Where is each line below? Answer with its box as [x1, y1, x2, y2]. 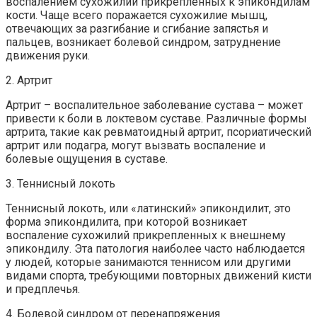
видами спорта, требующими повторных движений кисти [6, 268, 311, 282]
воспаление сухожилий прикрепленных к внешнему [6, 228, 286, 242]
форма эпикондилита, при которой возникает [6, 214, 247, 229]
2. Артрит [6, 73, 52, 87]
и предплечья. [6, 282, 80, 296]
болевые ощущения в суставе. [6, 151, 168, 166]
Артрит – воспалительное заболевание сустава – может [6, 98, 303, 112]
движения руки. [6, 48, 90, 62]
